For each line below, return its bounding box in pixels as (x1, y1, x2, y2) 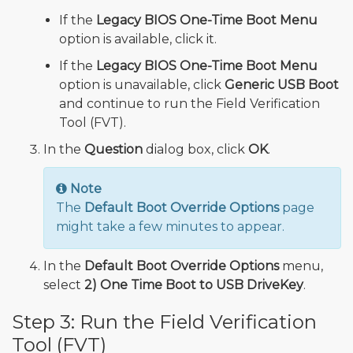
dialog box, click (143, 142, 248, 158)
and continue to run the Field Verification (59, 96, 320, 112)
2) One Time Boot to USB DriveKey (84, 277, 303, 293)
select (43, 277, 84, 293)
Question (84, 142, 143, 158)
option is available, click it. (59, 32, 217, 47)
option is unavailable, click (59, 77, 225, 93)
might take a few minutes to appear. (56, 219, 284, 235)
